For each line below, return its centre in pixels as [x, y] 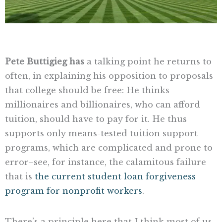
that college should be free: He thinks [87, 90]
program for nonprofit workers [74, 191]
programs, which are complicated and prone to [109, 147]
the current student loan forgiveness [115, 176]
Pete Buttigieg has [45, 61]
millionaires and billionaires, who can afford [103, 104]
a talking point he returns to [148, 61]
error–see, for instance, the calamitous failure [106, 162]
